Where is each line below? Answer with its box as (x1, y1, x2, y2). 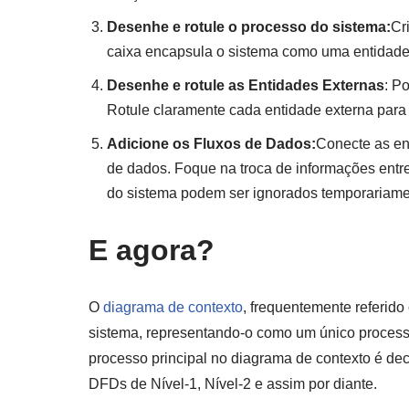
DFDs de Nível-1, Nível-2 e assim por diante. (89, 375, 377, 392)
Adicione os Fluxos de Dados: (107, 135, 316, 152)
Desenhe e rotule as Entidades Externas (107, 77, 384, 93)
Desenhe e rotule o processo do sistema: (107, 18, 391, 35)
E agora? (89, 233, 215, 267)
